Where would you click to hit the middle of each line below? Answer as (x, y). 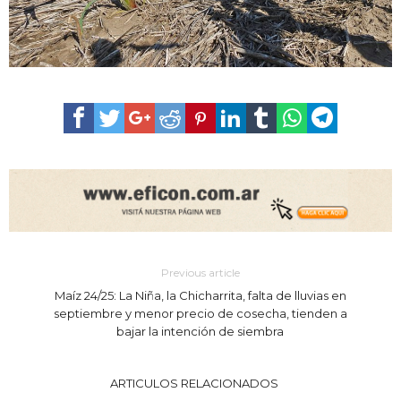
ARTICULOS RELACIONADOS (194, 384)
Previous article (200, 273)
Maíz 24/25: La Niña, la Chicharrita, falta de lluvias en (200, 296)
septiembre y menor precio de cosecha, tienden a (200, 314)
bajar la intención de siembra (200, 332)
